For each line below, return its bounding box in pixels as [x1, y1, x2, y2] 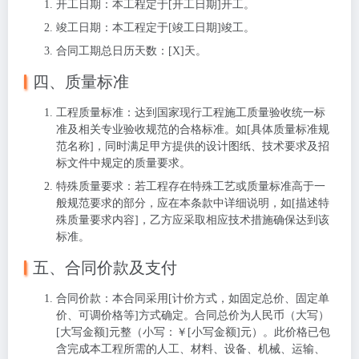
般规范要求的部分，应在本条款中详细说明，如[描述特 [56, 197, 329, 209]
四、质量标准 [33, 73, 129, 91]
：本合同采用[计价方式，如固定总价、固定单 [101, 292, 329, 305]
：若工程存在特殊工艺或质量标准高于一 [123, 180, 325, 192]
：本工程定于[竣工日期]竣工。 [101, 22, 255, 34]
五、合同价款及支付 [33, 259, 177, 276]
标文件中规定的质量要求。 [56, 157, 191, 169]
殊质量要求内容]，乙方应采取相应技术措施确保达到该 [56, 214, 329, 226]
